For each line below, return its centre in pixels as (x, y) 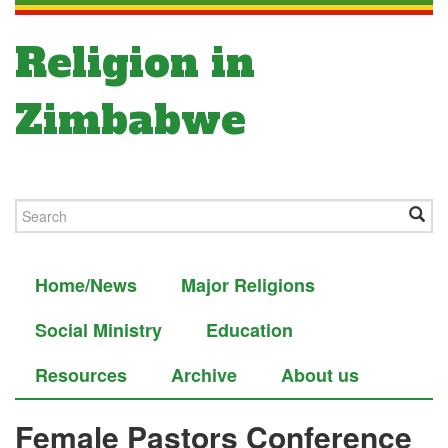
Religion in (135, 63)
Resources (81, 375)
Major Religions (248, 285)
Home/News (86, 285)
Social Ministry (98, 330)
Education (249, 330)
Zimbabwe (130, 120)
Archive (204, 375)
